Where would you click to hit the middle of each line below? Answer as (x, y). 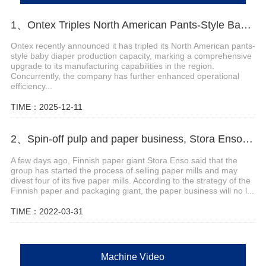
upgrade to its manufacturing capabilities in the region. (112, 66)
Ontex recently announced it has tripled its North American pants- (133, 46)
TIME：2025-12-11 (46, 107)
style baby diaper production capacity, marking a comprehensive (131, 56)
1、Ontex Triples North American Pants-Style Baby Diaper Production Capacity (246, 25)
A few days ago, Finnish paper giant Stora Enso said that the (124, 160)
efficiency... (31, 86)
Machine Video (133, 256)
